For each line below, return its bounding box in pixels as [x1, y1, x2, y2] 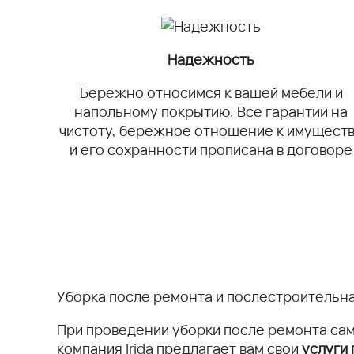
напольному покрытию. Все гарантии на [74, 102, 348, 121]
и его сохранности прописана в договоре [70, 140, 352, 159]
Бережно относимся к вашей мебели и [79, 83, 343, 102]
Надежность [168, 50, 254, 69]
